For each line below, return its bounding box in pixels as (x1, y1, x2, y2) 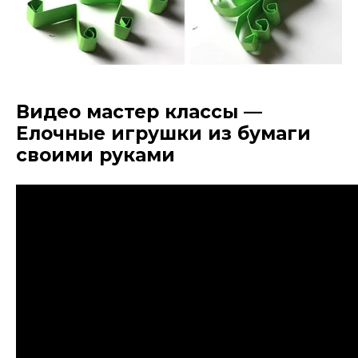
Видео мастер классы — (16, 101, 262, 124)
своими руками (16, 144, 175, 167)
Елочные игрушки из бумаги (16, 122, 311, 145)
